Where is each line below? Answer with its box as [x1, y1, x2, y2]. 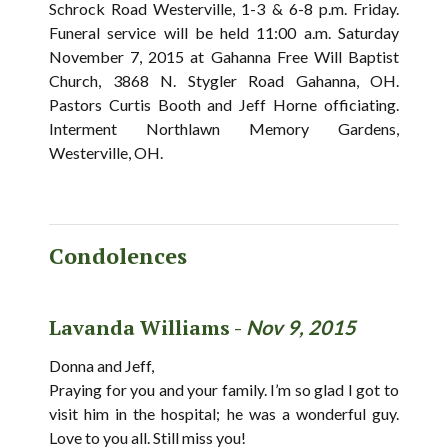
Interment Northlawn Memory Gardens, [49, 118, 399, 138]
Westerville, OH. [49, 142, 163, 162]
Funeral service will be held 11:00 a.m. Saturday [49, 22, 399, 42]
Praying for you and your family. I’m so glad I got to [49, 379, 399, 399]
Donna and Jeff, [49, 355, 154, 375]
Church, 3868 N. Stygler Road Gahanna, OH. [49, 70, 399, 90]
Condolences [49, 240, 187, 270]
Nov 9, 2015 [246, 314, 356, 339]
